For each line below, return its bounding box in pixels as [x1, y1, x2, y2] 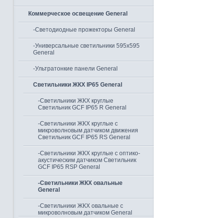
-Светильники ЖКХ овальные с [38, 202, 123, 209]
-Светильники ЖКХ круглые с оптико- [38, 150, 140, 157]
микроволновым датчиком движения [38, 127, 138, 134]
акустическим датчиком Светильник [38, 157, 136, 163]
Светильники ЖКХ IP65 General [33, 81, 122, 88]
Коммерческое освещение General [28, 10, 127, 17]
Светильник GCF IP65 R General [38, 104, 127, 111]
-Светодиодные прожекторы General [33, 26, 135, 33]
